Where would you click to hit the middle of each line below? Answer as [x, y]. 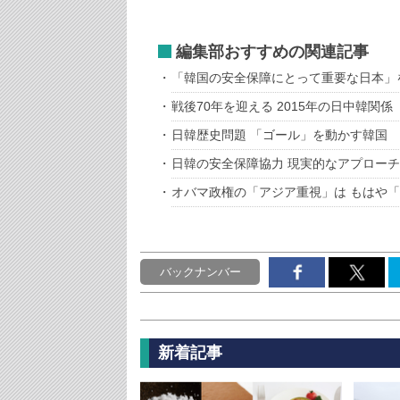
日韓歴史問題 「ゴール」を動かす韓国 [279, 135]
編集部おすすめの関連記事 [272, 52]
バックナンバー [200, 272]
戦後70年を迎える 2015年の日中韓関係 [282, 107]
